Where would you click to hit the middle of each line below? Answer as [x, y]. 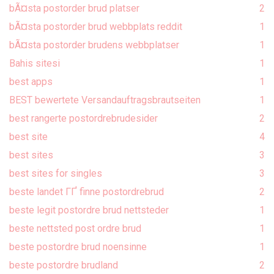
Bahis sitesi [35, 63]
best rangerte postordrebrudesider [83, 118]
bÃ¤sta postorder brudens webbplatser [94, 45]
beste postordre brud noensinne [78, 246]
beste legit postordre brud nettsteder [89, 210]
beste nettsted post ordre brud [75, 228]
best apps [31, 81]
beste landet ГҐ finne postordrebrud [87, 191]
